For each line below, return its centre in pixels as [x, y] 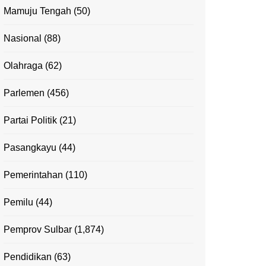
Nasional [23, 39]
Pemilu [18, 202]
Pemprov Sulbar [38, 230]
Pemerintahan [33, 175]
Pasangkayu [30, 148]
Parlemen [24, 93]
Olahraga [23, 66]
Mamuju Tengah [37, 11]
